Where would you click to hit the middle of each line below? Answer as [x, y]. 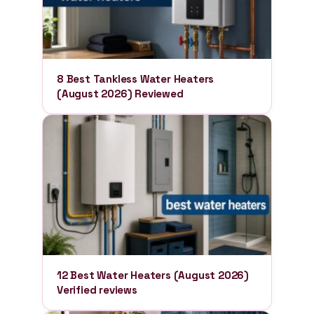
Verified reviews [97, 290]
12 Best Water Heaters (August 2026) [153, 275]
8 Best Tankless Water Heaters [136, 79]
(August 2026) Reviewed [120, 94]
